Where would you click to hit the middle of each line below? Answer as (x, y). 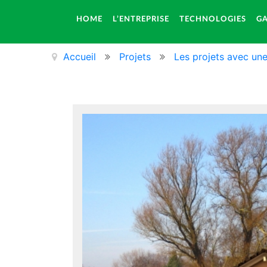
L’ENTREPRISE (141, 19)
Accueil (80, 57)
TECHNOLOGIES (212, 19)
